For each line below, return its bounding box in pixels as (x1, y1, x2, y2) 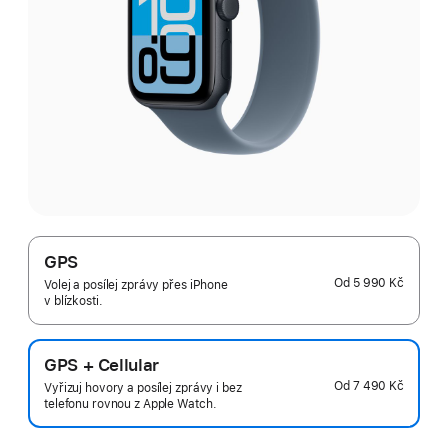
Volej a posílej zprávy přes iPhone (44, 278, 228, 292)
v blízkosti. (44, 294, 103, 308)
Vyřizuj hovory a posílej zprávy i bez (44, 381, 242, 395)
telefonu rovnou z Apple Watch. (44, 397, 217, 411)
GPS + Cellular (44, 355, 159, 375)
